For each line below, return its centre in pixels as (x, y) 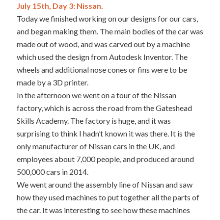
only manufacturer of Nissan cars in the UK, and (96, 146)
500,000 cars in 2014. (52, 171)
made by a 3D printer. (52, 82)
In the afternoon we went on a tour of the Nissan (96, 95)
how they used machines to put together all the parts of (108, 197)
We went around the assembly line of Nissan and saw (104, 184)
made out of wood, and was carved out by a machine (103, 44)
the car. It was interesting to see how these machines (103, 210)
